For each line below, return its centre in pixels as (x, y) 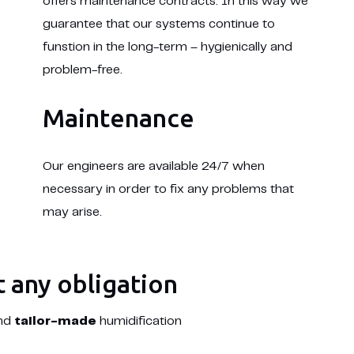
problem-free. (82, 70)
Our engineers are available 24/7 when (153, 166)
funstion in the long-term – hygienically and (167, 47)
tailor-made (55, 321)
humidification (139, 321)
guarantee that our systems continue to (158, 24)
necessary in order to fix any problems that (168, 189)
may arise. (72, 212)
